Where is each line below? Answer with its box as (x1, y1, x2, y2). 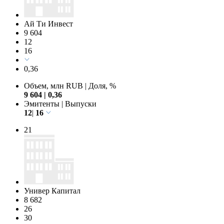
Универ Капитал (24, 186, 80, 195)
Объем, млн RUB (24, 81, 85, 90)
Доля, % (86, 81, 116, 90)
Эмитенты (24, 99, 61, 108)
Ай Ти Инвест (24, 19, 73, 28)
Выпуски (63, 99, 96, 108)
